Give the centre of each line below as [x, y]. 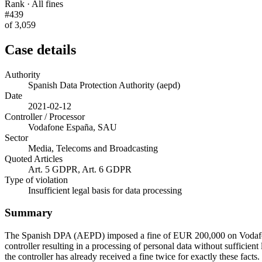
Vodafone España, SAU [73, 127]
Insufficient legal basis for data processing [105, 190]
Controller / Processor [45, 116]
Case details [40, 49]
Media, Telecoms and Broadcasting [93, 148]
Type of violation [36, 180]
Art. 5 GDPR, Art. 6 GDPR [80, 169]
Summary [29, 213]
